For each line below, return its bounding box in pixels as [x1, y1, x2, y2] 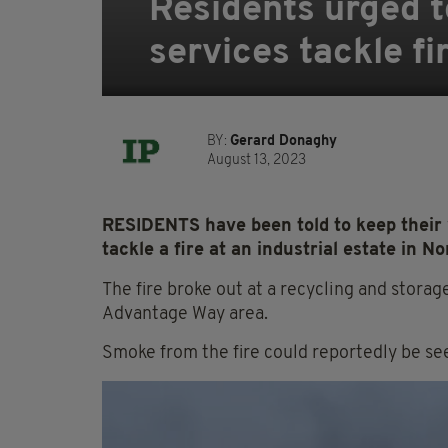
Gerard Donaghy [230, 134, 337, 150]
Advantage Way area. [102, 305, 268, 325]
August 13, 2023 [207, 153, 306, 169]
